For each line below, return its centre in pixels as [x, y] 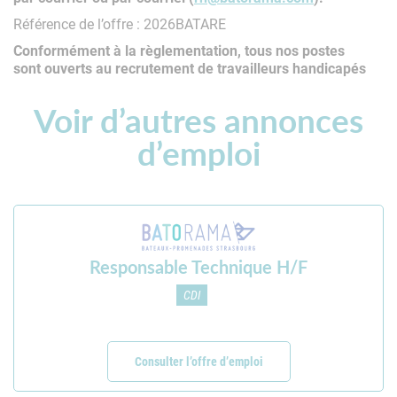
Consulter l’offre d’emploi [198, 362]
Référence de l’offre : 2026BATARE [120, 24]
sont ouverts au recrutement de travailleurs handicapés [190, 68]
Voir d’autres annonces [198, 120]
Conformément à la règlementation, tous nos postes [179, 51]
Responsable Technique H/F [198, 267]
